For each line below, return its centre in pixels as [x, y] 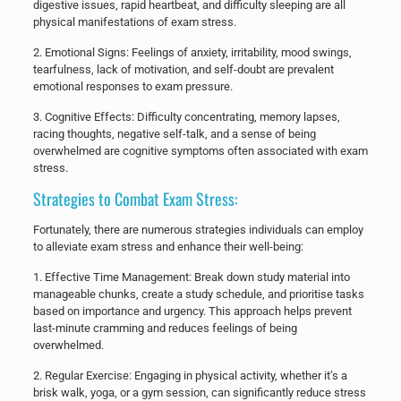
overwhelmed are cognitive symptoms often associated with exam [200, 150]
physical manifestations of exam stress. [134, 21]
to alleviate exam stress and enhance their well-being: [168, 246]
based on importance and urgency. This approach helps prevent [192, 311]
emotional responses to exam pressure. [132, 86]
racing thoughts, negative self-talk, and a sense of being [174, 133]
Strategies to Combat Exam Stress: [135, 198]
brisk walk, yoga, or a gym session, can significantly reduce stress [199, 392]
